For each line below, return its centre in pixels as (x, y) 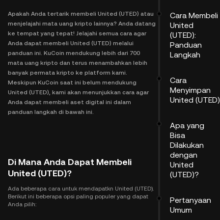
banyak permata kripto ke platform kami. (68, 73)
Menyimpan (190, 90)
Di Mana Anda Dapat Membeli (70, 162)
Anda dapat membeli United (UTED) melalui (71, 43)
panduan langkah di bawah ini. (51, 112)
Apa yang (187, 125)
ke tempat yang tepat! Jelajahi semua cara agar (77, 33)
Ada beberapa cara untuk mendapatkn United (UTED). (81, 189)
